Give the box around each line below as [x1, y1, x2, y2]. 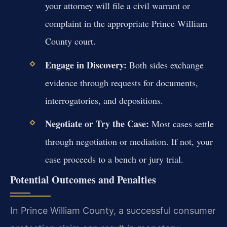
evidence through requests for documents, [45, 76, 198, 89]
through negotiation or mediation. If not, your [45, 135, 213, 147]
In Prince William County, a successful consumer [10, 205, 216, 216]
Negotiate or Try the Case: [45, 117, 149, 130]
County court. [45, 35, 96, 48]
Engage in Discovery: [45, 58, 127, 71]
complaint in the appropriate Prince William [45, 17, 207, 30]
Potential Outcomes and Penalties [10, 172, 156, 187]
